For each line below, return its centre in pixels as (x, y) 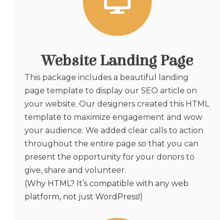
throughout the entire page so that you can (111, 144)
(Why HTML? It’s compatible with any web (107, 184)
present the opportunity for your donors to (110, 157)
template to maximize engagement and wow (113, 117)
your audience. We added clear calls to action (114, 131)
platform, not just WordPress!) (84, 197)
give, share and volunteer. (75, 170)
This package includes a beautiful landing (107, 78)
